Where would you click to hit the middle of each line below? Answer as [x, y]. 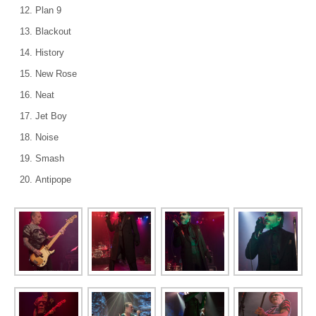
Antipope [53, 179]
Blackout [53, 31]
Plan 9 [48, 10]
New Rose [56, 73]
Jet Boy [51, 116]
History [50, 52]
